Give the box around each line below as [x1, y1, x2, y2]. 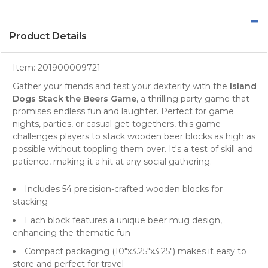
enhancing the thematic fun [13, 227, 130, 238]
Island [230, 80, 257, 92]
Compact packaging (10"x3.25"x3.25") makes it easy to [25, 245, 246, 257]
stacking [13, 196, 48, 207]
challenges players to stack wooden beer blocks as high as [13, 130, 255, 142]
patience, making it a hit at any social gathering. [13, 156, 212, 167]
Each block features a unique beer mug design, [25, 214, 222, 226]
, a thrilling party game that [136, 93, 249, 104]
